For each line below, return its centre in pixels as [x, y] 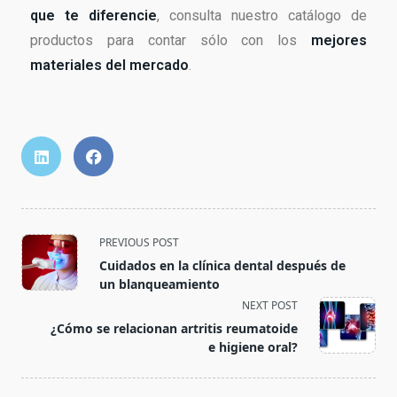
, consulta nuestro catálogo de [262, 16]
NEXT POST [270, 306]
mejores [339, 41]
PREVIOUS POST [139, 243]
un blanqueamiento [160, 284]
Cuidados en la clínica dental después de [222, 266]
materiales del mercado [109, 66]
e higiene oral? [253, 347]
